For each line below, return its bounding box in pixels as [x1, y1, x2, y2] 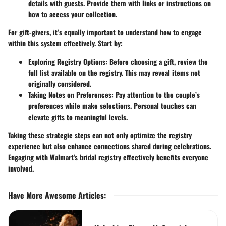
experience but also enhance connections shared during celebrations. [8, 140, 211, 151]
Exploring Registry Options [28, 55, 105, 67]
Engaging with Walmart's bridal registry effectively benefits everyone [8, 151, 208, 162]
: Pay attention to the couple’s [111, 89, 200, 100]
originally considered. [28, 78, 91, 89]
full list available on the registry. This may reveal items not [28, 67, 200, 78]
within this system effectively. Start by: [8, 37, 123, 48]
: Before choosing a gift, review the [105, 55, 208, 67]
